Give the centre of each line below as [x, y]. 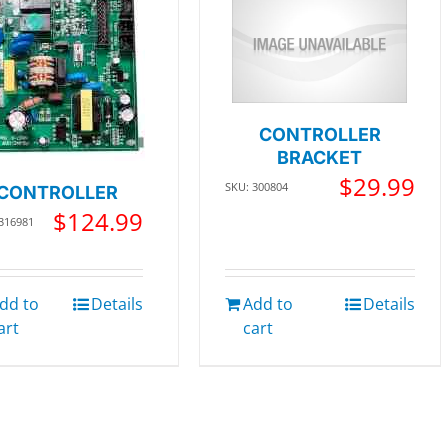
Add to [267, 304]
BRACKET [320, 157]
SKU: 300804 [256, 186]
